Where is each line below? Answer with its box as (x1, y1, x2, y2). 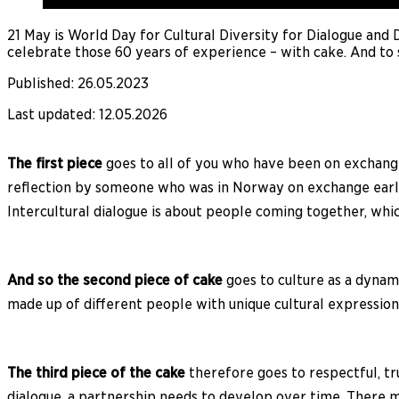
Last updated (7, 105, 92, 123)
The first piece (7, 154, 102, 172)
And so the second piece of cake (7, 271, 223, 289)
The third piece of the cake (7, 363, 185, 381)
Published (7, 74, 70, 92)
